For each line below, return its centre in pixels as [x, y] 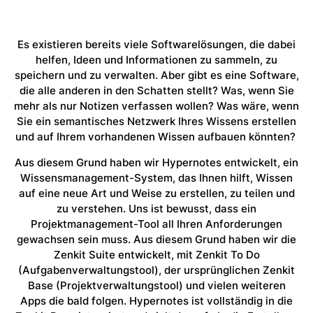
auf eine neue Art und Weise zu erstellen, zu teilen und [156, 193]
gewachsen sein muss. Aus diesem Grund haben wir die [156, 239]
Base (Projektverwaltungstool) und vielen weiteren [156, 285]
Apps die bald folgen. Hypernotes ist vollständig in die [156, 301]
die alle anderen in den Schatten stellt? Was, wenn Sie [156, 90]
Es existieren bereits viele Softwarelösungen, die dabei [156, 44]
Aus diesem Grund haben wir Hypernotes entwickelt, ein [156, 162]
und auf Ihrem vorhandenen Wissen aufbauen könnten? [156, 137]
